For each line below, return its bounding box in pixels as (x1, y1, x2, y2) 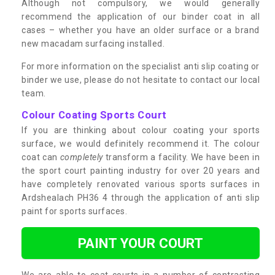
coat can (21, 152, 60, 162)
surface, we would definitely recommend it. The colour (21, 138, 260, 149)
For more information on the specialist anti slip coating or (21, 61, 260, 71)
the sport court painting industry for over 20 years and (21, 165, 260, 176)
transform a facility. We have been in (103, 152, 260, 162)
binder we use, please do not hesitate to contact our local (21, 74, 260, 85)
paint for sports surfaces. (21, 206, 127, 216)
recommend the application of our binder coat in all (21, 11, 260, 21)
